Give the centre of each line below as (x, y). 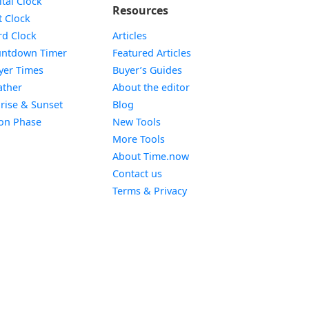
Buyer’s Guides (147, 70)
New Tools (136, 122)
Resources (140, 10)
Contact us (137, 173)
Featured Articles (151, 53)
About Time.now (150, 156)
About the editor (151, 87)
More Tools (138, 139)
